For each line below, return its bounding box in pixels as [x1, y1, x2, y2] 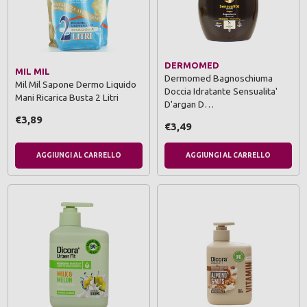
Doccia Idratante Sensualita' [164, 85, 278, 97]
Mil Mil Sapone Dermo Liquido [15, 79, 136, 90]
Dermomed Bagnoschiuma [164, 72, 273, 84]
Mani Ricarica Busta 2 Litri [15, 92, 119, 103]
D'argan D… [164, 98, 214, 110]
